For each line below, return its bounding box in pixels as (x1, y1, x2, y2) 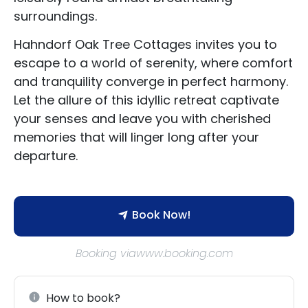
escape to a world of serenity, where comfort (14, 54, 293, 72)
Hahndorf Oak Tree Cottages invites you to (14, 36, 277, 54)
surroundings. (14, 7, 97, 25)
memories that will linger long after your (14, 129, 259, 146)
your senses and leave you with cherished (14, 110, 271, 128)
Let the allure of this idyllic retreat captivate (14, 91, 279, 109)
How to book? (46, 289, 120, 306)
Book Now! (132, 206, 190, 223)
